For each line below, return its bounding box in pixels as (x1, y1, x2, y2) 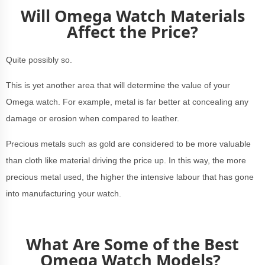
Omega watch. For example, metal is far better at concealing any (6, 97, 248, 106)
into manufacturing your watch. (6, 189, 121, 198)
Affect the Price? (67, 21, 198, 43)
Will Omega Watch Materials (20, 5, 245, 27)
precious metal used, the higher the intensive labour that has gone (6, 172, 254, 182)
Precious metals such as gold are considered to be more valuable (6, 139, 251, 148)
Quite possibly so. (6, 55, 72, 64)
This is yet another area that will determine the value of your (6, 80, 230, 90)
